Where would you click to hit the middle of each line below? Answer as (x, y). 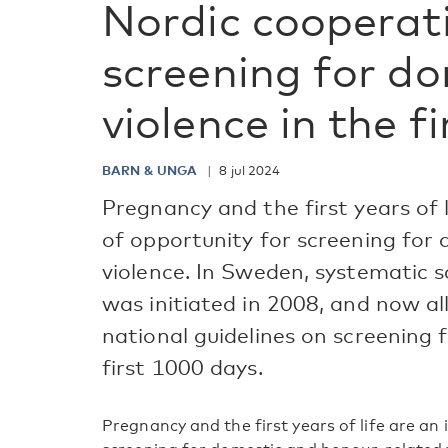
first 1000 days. (182, 367)
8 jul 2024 (250, 170)
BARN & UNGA (151, 170)
